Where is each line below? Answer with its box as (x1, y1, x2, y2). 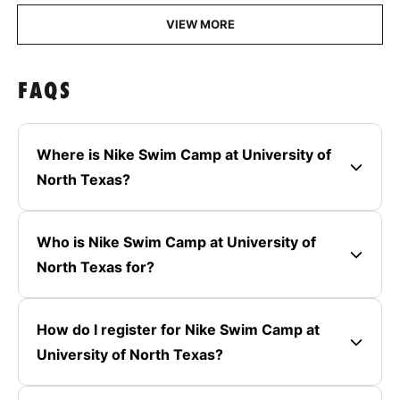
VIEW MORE (165, 16, 235, 31)
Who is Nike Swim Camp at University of (37, 232, 316, 251)
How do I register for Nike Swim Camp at (37, 320, 320, 338)
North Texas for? (37, 257, 154, 276)
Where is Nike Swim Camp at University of (37, 145, 331, 163)
